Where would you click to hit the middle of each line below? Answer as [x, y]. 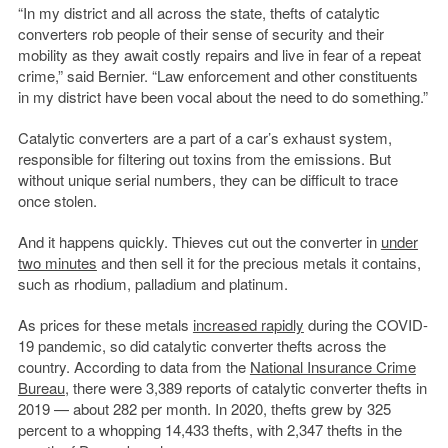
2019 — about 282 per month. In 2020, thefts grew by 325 [204, 409]
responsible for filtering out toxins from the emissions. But [204, 159]
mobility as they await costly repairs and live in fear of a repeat [219, 55]
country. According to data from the [133, 367]
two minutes [57, 263]
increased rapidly [248, 325]
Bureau [41, 388]
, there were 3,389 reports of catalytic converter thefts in [245, 388]
